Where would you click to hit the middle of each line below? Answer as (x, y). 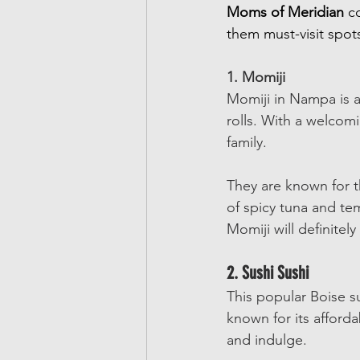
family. (249, 142)
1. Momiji (256, 77)
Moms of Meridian (285, 12)
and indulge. (267, 340)
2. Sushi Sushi (268, 273)
